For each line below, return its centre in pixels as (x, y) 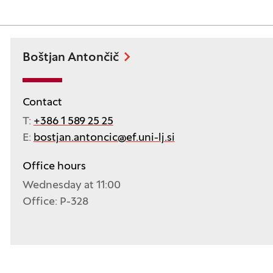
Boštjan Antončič (70, 58)
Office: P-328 (55, 202)
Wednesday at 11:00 (71, 186)
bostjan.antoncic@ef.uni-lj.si (104, 138)
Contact (42, 103)
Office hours (54, 167)
